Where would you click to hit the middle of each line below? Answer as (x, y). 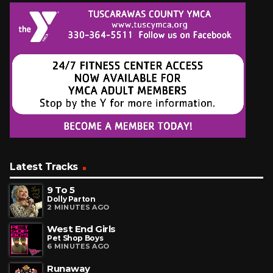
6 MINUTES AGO (78, 246)
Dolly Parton (71, 199)
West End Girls (81, 229)
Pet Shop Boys (75, 238)
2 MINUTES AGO (78, 207)
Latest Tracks (44, 166)
